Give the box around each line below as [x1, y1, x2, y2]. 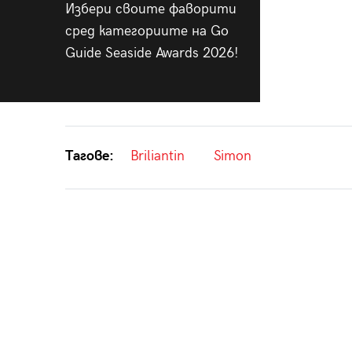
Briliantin [130, 147, 185, 164]
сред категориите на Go [64, 22, 229, 39]
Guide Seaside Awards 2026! [64, 44, 239, 61]
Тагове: [64, 147, 114, 164]
